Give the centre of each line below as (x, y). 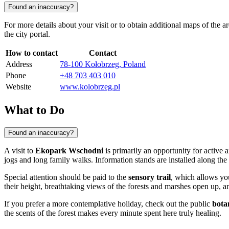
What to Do (34, 110)
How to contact (32, 53)
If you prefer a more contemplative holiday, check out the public (108, 203)
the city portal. (27, 34)
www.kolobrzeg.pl (90, 87)
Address (19, 64)
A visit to (20, 150)
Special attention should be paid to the (66, 177)
